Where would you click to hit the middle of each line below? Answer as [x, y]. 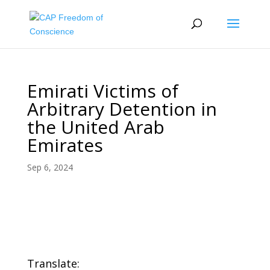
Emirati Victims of [102, 91]
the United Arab [96, 127]
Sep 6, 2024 [50, 167]
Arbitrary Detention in [122, 109]
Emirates [65, 145]
